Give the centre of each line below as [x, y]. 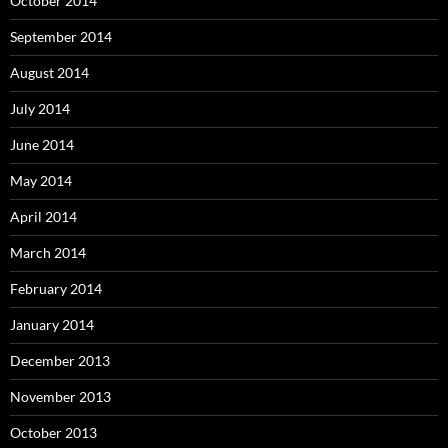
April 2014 [43, 217]
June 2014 [42, 145]
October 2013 [53, 433]
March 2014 [48, 253]
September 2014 [61, 37]
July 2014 [40, 109]
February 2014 [56, 289]
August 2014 [49, 73]
